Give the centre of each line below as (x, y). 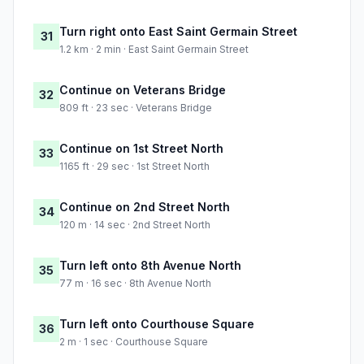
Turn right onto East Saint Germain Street (178, 32)
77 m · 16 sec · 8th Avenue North (135, 284)
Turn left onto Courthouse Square (157, 324)
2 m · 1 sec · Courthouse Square (134, 342)
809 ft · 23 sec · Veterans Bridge (136, 108)
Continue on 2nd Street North (145, 207)
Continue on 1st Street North (141, 149)
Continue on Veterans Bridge (143, 90)
